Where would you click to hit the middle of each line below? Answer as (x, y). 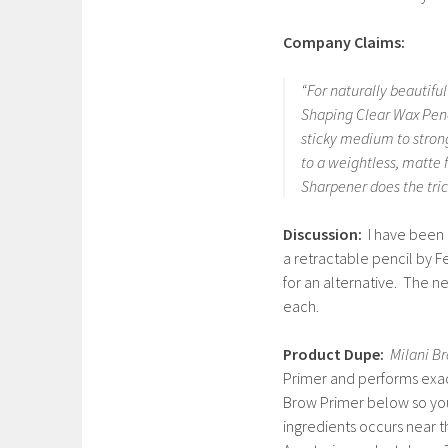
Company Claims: (344, 42)
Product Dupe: (333, 354)
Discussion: (325, 234)
